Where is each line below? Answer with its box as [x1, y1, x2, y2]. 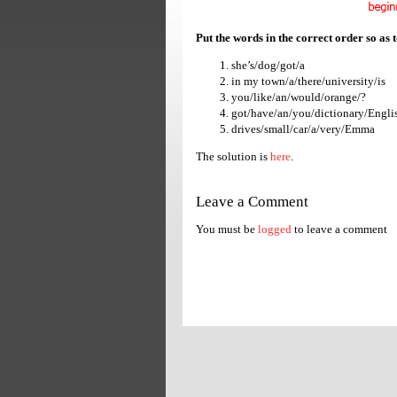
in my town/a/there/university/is [231, 74, 385, 88]
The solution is [196, 150, 270, 163]
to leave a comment [292, 222, 387, 236]
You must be [196, 222, 258, 236]
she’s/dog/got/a [231, 58, 305, 72]
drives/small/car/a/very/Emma [231, 122, 375, 136]
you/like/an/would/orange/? [231, 90, 366, 104]
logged [258, 222, 292, 236]
